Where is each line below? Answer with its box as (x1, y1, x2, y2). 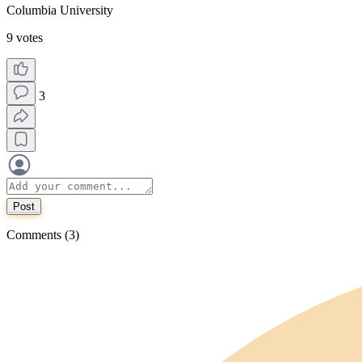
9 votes (6, 31, 43, 44)
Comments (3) (6, 228, 79, 242)
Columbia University (6, 3, 113, 17)
